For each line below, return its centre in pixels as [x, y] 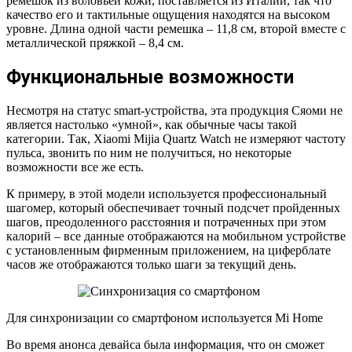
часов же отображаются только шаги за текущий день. [151, 264]
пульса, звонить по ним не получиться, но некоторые [149, 152]
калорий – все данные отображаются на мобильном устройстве [176, 236]
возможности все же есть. [75, 167]
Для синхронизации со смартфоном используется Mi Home [165, 317]
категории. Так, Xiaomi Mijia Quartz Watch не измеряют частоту [176, 138]
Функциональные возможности [150, 77]
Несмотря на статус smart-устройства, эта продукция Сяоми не [174, 110]
